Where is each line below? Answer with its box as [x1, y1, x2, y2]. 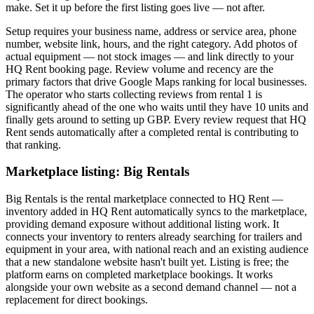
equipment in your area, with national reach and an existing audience [6, 243, 308, 256]
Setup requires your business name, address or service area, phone [6, 25, 296, 37]
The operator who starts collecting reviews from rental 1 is [6, 88, 262, 100]
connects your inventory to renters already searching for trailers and [6, 231, 302, 243]
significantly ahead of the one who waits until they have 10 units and [6, 100, 308, 113]
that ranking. [6, 138, 61, 151]
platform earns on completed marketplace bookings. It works [6, 268, 273, 281]
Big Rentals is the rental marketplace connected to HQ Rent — [6, 193, 283, 205]
